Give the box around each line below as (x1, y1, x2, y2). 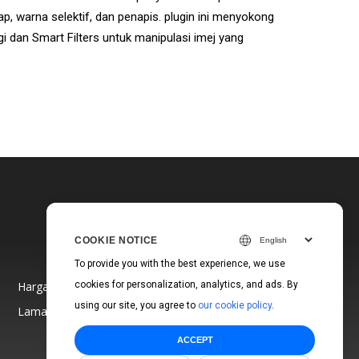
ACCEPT (176, 335, 213, 345)
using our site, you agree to (75, 300, 198, 311)
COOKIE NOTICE (75, 234, 159, 246)
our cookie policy (198, 300, 272, 311)
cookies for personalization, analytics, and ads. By (75, 279, 298, 290)
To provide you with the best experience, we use (75, 258, 285, 269)
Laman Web (17, 304, 80, 319)
